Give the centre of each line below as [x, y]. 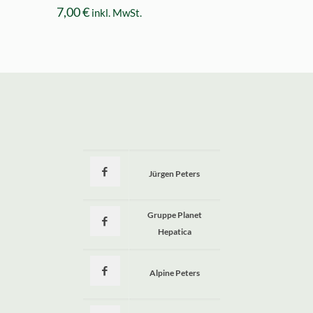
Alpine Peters [174, 273]
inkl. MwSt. [117, 13]
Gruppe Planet [174, 215]
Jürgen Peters [175, 174]
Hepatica [174, 232]
